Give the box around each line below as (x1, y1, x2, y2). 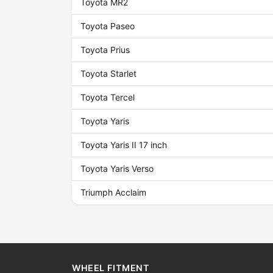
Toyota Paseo (80, 21, 135, 32)
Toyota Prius (80, 44, 130, 55)
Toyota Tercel (80, 92, 135, 103)
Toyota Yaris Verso (80, 163, 154, 174)
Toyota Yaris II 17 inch (80, 140, 168, 151)
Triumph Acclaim (80, 187, 147, 198)
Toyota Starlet (80, 68, 137, 79)
